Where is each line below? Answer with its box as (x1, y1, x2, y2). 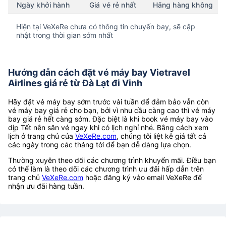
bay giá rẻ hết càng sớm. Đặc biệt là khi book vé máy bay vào (8, 114, 213, 123)
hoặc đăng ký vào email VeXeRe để (83, 173, 202, 182)
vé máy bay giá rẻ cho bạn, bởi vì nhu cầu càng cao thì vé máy (8, 105, 215, 115)
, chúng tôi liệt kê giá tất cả (117, 131, 206, 140)
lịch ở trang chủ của (8, 131, 75, 140)
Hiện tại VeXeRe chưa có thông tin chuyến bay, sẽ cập (16, 22, 195, 31)
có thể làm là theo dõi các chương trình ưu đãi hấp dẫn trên (8, 164, 204, 173)
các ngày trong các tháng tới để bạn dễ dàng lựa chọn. (8, 140, 193, 149)
